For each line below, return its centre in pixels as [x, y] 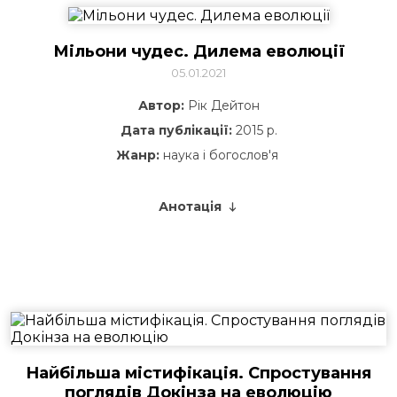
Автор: [161, 105]
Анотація [190, 206]
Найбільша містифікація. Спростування [198, 373]
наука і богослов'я [220, 155]
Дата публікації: [176, 130]
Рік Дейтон [222, 105]
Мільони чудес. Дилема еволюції [198, 51]
